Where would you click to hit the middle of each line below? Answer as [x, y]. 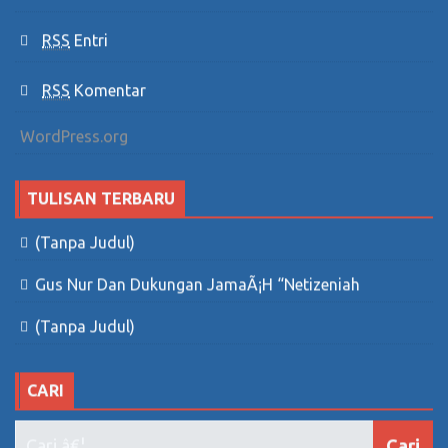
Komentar [108, 91]
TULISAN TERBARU [101, 200]
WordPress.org [74, 137]
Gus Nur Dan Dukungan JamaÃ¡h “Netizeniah [197, 286]
